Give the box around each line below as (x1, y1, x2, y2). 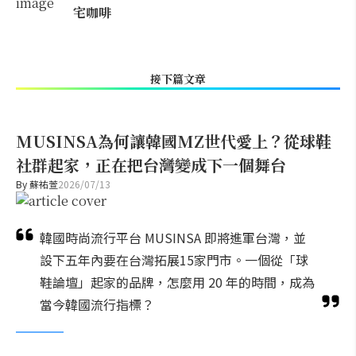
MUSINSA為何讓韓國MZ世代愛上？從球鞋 (16, 130, 331, 153)
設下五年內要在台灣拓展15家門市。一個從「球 (40, 250, 308, 269)
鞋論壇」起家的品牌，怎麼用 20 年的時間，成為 (40, 273, 315, 292)
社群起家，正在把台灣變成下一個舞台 (16, 153, 286, 176)
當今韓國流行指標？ (40, 295, 154, 314)
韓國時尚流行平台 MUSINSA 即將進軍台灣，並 (40, 228, 306, 247)
